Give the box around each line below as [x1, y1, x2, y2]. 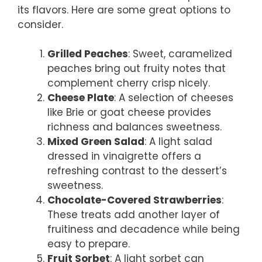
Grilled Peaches [47, 47, 128, 61]
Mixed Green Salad [47, 135, 144, 149]
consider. [18, 17, 63, 32]
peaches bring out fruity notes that [47, 61, 226, 76]
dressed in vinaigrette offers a [47, 149, 201, 164]
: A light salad [144, 135, 212, 149]
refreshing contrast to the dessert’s [47, 164, 227, 178]
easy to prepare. [47, 237, 130, 251]
